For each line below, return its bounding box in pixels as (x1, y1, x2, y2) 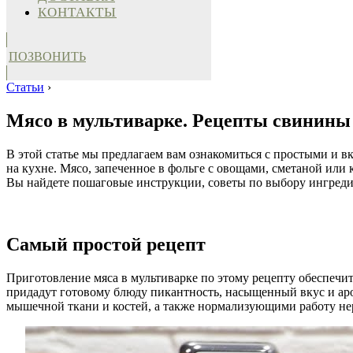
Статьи (6, 80, 44, 94)
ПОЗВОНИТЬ (9, 50, 86, 63)
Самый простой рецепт (6, 233, 206, 255)
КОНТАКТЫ (38, 5, 117, 20)
